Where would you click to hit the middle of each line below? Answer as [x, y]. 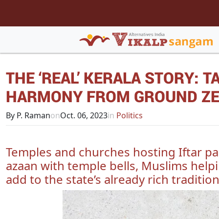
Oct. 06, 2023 [84, 115]
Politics [129, 115]
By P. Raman [28, 115]
